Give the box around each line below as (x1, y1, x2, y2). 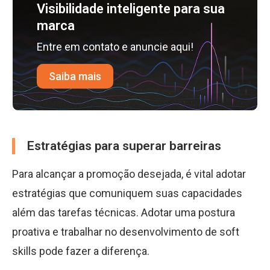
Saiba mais (49, 70, 101, 83)
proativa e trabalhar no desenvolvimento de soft (12, 225, 239, 238)
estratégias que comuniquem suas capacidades (12, 187, 242, 199)
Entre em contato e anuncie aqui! (37, 40, 193, 53)
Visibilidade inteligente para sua (37, 1, 225, 16)
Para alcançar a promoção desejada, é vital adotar (12, 168, 246, 180)
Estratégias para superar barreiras (27, 139, 221, 153)
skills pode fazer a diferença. (12, 245, 149, 257)
